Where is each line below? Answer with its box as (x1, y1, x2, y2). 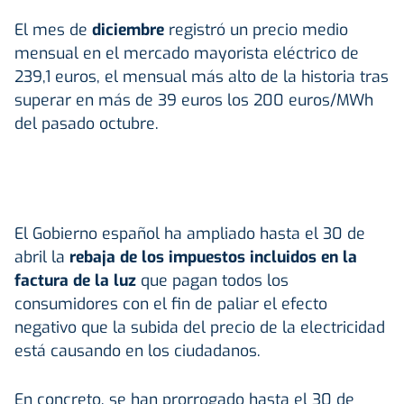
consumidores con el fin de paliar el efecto (14, 292, 327, 315)
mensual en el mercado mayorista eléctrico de (14, 41, 359, 64)
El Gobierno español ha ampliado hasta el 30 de (14, 222, 365, 244)
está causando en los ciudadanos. (14, 339, 261, 362)
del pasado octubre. (14, 112, 159, 134)
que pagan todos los (136, 269, 289, 291)
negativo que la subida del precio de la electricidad (14, 316, 385, 338)
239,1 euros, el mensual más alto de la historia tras (14, 65, 389, 87)
